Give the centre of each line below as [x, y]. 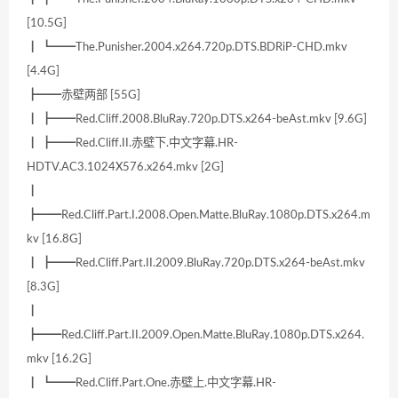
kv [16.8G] [54, 239]
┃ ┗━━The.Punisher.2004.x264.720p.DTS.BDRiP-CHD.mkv [187, 48]
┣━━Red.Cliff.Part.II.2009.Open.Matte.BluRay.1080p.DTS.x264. [195, 335]
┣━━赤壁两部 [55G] [84, 96]
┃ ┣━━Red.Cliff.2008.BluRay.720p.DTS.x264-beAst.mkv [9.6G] [197, 119]
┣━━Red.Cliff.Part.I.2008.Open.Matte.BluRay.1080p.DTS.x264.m [199, 215]
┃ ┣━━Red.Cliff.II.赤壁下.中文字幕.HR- [132, 143]
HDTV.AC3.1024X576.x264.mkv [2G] [125, 167]
